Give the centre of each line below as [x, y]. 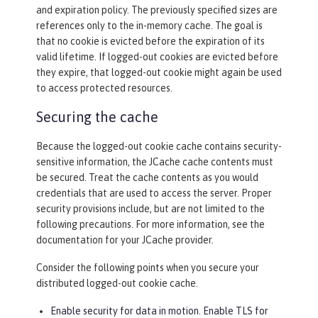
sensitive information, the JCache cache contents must [155, 162]
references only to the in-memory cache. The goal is [149, 26]
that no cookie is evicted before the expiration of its [150, 42]
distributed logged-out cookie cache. [117, 284]
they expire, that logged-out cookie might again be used [159, 73]
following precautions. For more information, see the [150, 225]
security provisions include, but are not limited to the [150, 209]
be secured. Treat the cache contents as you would [147, 178]
